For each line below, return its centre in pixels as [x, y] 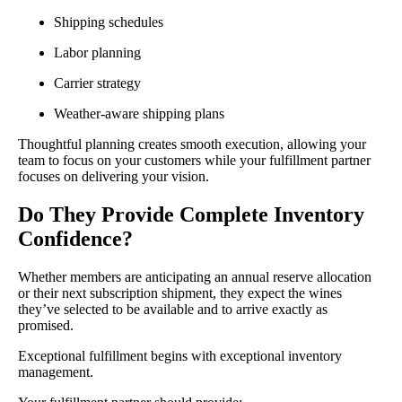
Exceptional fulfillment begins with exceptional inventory [180, 355]
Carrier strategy [97, 83]
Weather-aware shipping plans [139, 113]
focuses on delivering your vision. [114, 176]
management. [56, 371]
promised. [46, 325]
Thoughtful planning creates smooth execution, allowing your [192, 144]
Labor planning [97, 52]
